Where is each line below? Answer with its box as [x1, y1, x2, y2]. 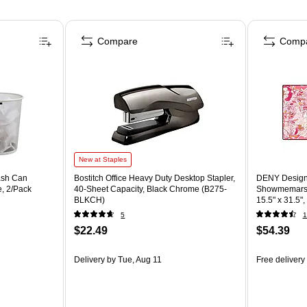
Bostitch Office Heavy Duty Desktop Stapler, [74, 173, 236, 183]
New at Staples [79, 155, 127, 163]
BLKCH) [74, 195, 106, 205]
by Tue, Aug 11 [105, 254, 162, 265]
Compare [97, 35, 138, 47]
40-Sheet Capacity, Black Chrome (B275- [74, 184, 228, 194]
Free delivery [256, 254, 305, 265]
